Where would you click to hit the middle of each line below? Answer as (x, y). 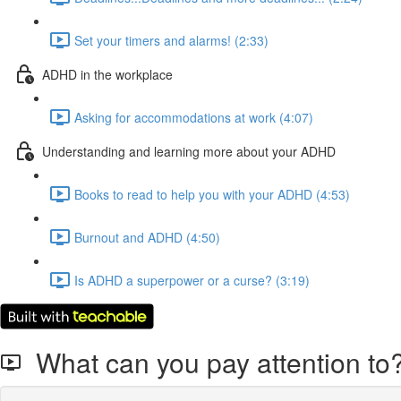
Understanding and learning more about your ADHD (189, 151)
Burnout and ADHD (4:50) (147, 237)
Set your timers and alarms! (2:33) (171, 40)
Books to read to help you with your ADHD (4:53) (212, 194)
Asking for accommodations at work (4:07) (194, 117)
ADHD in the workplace (107, 74)
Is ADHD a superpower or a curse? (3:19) (192, 280)
